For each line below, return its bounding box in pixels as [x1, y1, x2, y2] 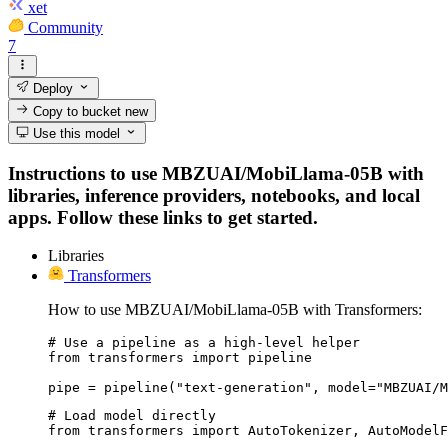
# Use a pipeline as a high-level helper [48, 335, 360, 351]
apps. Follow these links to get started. [8, 206, 318, 228]
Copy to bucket [29, 103, 126, 119]
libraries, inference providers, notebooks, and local [8, 184, 420, 206]
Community [28, 18, 103, 36]
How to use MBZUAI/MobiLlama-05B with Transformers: [48, 301, 422, 319]
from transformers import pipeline [48, 350, 312, 366]
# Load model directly [48, 408, 216, 424]
